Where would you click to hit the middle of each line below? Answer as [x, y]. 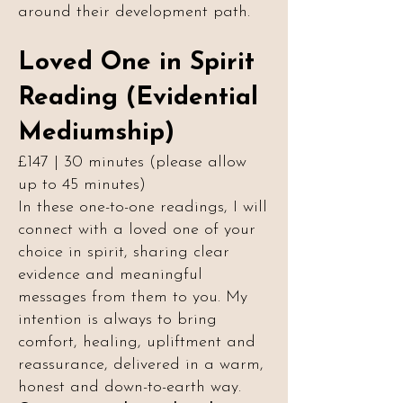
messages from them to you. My [133, 297]
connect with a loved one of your [137, 230]
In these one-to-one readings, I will [143, 207]
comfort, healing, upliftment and [137, 342]
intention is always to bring [117, 320]
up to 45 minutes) [82, 185]
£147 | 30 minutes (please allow [132, 162]
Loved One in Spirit [136, 63]
